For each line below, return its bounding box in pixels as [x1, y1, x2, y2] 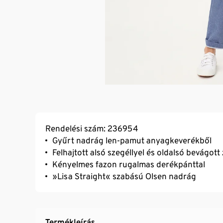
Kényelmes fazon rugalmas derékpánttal [52, 159, 205, 169]
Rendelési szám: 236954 [45, 123, 138, 133]
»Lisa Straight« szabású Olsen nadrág [52, 171, 196, 181]
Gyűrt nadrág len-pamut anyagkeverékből [52, 135, 212, 145]
